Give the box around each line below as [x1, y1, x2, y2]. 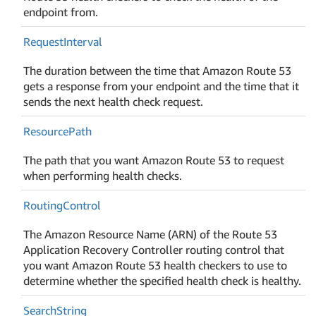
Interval [63, 34, 103, 49]
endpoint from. [23, 4, 99, 19]
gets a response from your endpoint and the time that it [23, 78, 300, 93]
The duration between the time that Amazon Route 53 [23, 63, 292, 78]
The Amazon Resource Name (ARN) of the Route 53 [23, 226, 278, 241]
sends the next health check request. [23, 94, 204, 109]
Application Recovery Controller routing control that [23, 242, 285, 257]
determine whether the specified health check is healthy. [23, 273, 302, 288]
